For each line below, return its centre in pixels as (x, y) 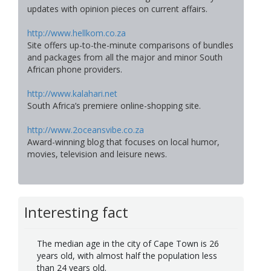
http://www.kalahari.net (72, 94)
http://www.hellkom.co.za (77, 33)
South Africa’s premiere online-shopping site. (114, 106)
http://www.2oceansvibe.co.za (86, 130)
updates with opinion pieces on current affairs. (117, 9)
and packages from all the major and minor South (125, 57)
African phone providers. (75, 70)
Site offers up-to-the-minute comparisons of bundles (130, 45)
